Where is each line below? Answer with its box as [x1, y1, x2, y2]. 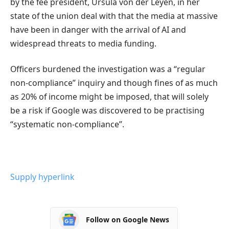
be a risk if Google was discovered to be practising [10, 104, 204, 116]
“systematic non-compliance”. [10, 118, 124, 130]
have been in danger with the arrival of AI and [10, 24, 186, 36]
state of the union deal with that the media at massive [10, 10, 218, 22]
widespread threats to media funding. [10, 38, 156, 50]
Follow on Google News [86, 215, 169, 225]
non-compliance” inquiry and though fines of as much [10, 77, 218, 88]
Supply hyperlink [10, 171, 75, 182]
